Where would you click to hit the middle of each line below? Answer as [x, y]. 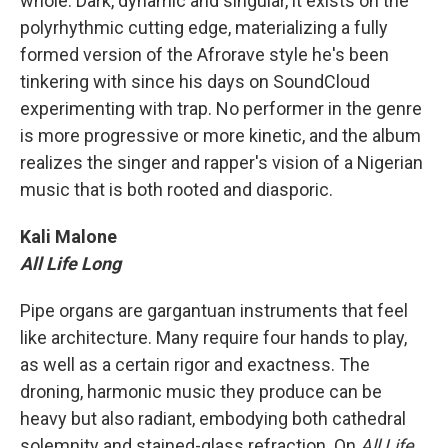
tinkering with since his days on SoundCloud [195, 81]
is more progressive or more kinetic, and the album [220, 135]
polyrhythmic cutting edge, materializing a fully [204, 27]
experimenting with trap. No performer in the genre [221, 108]
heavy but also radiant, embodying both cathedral [213, 418]
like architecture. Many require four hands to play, [213, 337]
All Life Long [70, 263]
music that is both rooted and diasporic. [176, 189]
